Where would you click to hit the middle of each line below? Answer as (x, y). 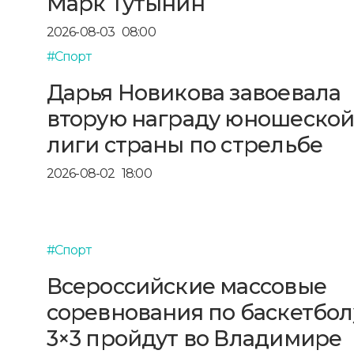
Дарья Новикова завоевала (194, 92)
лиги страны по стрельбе (185, 145)
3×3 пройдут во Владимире (194, 338)
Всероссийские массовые (186, 286)
